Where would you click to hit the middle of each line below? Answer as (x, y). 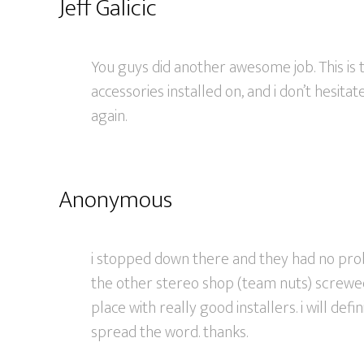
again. (109, 116)
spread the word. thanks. (169, 332)
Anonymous (115, 200)
